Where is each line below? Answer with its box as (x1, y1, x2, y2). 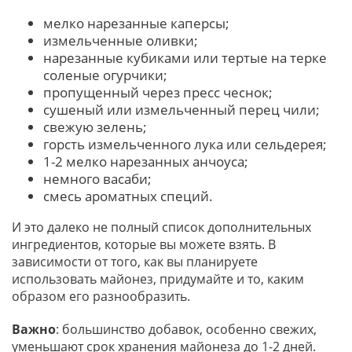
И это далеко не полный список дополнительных (12, 218, 311, 236)
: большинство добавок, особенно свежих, (56, 321, 317, 339)
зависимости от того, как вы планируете (12, 253, 258, 271)
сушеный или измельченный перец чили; (43, 101, 320, 119)
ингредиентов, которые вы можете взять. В (12, 236, 276, 254)
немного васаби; (43, 170, 152, 189)
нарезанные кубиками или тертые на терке (43, 49, 327, 68)
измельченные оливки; (43, 31, 201, 50)
